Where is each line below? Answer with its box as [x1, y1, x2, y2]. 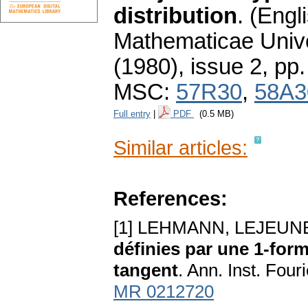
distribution [113, 3, 237, 29]
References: [113, 187, 228, 210]
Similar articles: [113, 136, 247, 159]
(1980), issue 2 [113, 54, 262, 80]
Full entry [113, 109, 151, 120]
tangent [113, 260, 178, 281]
